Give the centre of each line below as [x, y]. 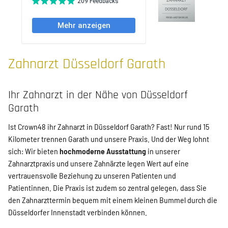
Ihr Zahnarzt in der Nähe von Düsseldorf [98, 95]
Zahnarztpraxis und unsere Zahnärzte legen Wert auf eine [98, 163]
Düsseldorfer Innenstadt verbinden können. [78, 212]
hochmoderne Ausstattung [103, 151]
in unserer [163, 151]
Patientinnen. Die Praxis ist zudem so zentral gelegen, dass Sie [107, 187]
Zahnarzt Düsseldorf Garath [87, 64]
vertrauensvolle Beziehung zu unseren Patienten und [92, 175]
